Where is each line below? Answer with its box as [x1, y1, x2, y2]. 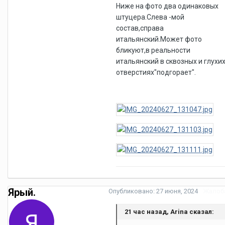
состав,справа [116, 24, 164, 32]
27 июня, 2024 [156, 187, 198, 195]
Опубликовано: [108, 187, 156, 195]
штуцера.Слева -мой [116, 13, 184, 21]
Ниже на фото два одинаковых [116, 2, 218, 10]
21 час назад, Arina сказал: [125, 207, 214, 215]
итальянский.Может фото [116, 35, 202, 43]
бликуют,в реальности [116, 46, 190, 54]
